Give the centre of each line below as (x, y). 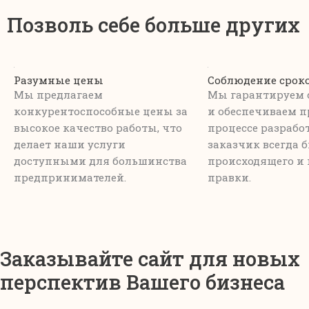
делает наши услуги (70, 144)
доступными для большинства (100, 161)
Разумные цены (59, 80)
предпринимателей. (70, 178)
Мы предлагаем (58, 95)
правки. (230, 178)
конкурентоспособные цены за (101, 111)
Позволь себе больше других (153, 25)
